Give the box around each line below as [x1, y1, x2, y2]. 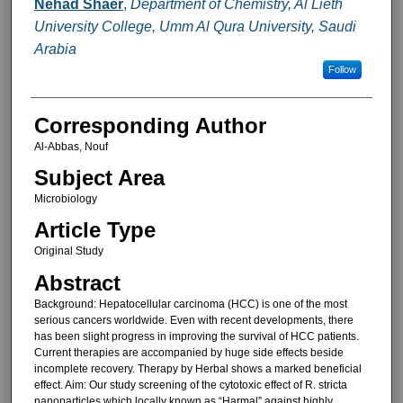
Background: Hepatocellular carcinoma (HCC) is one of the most [33, 297, 347, 310]
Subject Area [33, 165, 165, 190]
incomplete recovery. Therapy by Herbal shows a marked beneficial [33, 362, 362, 375]
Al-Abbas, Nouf [33, 139, 108, 153]
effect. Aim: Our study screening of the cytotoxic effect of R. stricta [33, 378, 347, 391]
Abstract [33, 270, 121, 295]
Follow [327, 63, 356, 75]
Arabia [33, 40, 76, 57]
